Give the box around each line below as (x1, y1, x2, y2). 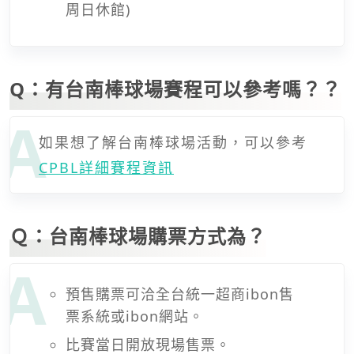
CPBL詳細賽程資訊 (39, 157, 174, 177)
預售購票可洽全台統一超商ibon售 (66, 284, 294, 303)
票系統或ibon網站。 (66, 306, 204, 326)
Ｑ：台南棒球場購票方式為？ (9, 222, 266, 249)
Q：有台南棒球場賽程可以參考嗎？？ (9, 75, 341, 102)
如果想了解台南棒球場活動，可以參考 (39, 132, 307, 152)
